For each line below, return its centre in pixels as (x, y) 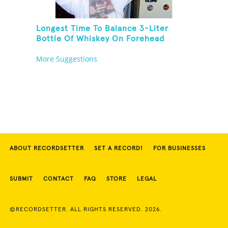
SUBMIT (21, 179)
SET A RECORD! (119, 149)
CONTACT (59, 179)
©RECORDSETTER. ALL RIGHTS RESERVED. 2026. (86, 210)
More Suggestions (67, 59)
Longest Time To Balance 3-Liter (103, 29)
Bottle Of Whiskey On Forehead (101, 39)
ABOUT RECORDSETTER (47, 149)
